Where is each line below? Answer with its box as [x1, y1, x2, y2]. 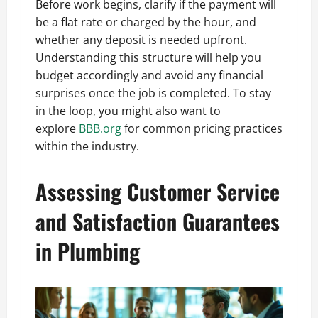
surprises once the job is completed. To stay [35, 84, 271, 101]
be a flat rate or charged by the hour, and [35, 13, 256, 30]
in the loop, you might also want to [35, 102, 221, 119]
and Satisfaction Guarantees [35, 204, 280, 237]
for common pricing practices [121, 120, 283, 136]
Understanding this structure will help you [35, 49, 261, 65]
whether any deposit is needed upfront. [35, 31, 247, 48]
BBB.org [79, 120, 121, 136]
